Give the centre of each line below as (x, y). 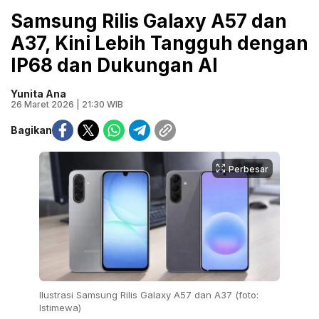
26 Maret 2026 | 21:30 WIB (67, 104)
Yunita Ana (38, 93)
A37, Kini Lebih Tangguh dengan (159, 43)
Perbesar (249, 169)
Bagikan (31, 130)
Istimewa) (60, 307)
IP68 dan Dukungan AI (114, 65)
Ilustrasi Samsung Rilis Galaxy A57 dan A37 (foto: (149, 294)
